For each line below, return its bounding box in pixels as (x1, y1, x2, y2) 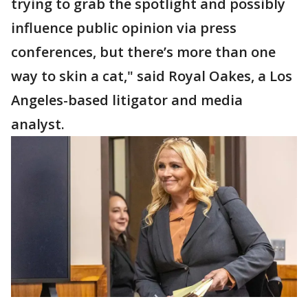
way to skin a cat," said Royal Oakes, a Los (11, 67, 292, 85)
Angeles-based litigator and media (11, 91, 243, 109)
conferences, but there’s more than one (11, 43, 276, 61)
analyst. (11, 115, 65, 133)
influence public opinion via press (11, 19, 236, 37)
